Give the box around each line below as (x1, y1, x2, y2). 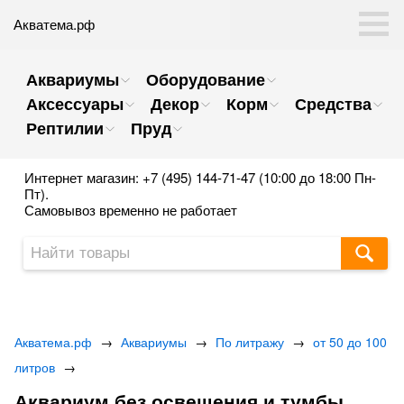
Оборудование (146, 68, 265, 91)
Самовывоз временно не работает (24, 200, 237, 219)
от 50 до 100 (313, 333, 387, 351)
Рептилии (26, 116, 104, 140)
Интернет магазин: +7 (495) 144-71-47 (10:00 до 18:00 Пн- (24, 168, 376, 187)
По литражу (216, 333, 284, 351)
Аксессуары (26, 92, 124, 115)
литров (14, 358, 55, 376)
